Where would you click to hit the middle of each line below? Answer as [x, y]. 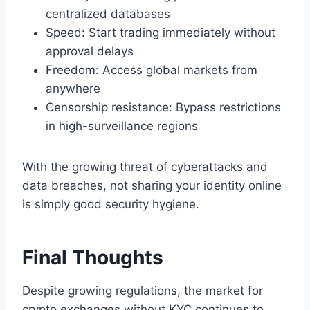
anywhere [73, 88]
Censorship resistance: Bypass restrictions [163, 107]
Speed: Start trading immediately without [161, 32]
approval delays [90, 51]
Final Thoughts [93, 257]
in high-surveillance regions [122, 126]
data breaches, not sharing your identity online [152, 185]
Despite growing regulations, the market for [143, 290]
